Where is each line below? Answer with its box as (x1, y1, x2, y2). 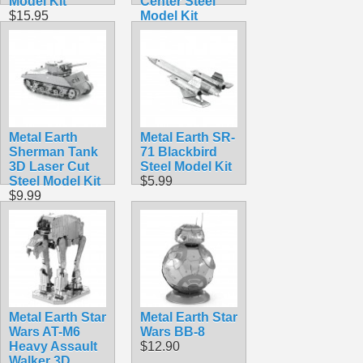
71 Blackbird (140, 144, 217, 159)
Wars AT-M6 (9, 324, 80, 339)
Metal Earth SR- (140, 130, 235, 144)
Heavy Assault (9, 339, 97, 353)
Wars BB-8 (140, 324, 205, 339)
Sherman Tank (9, 144, 98, 159)
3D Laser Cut (9, 159, 89, 173)
